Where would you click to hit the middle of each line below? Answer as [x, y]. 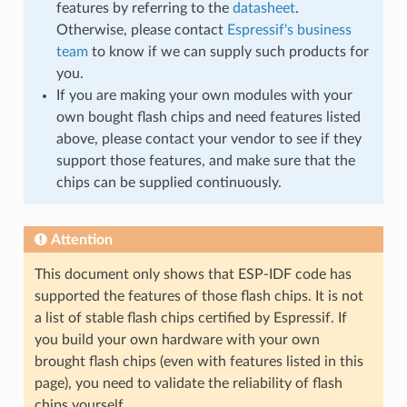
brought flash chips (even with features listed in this [199, 361]
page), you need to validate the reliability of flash [188, 383]
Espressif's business [289, 30]
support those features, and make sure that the [205, 160]
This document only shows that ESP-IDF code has [193, 274]
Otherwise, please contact [141, 30]
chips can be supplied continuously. [169, 182]
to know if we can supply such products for [228, 51]
